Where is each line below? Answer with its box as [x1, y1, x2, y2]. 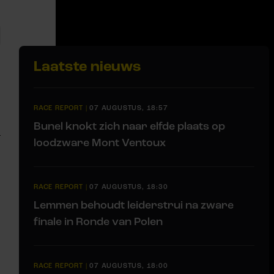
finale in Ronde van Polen [34, 214, 163, 228]
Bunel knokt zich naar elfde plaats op [34, 119, 225, 133]
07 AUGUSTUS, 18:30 [89, 182, 168, 191]
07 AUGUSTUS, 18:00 [89, 261, 168, 270]
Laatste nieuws [34, 56, 141, 76]
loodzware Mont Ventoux [34, 135, 166, 149]
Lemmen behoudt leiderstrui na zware [34, 198, 234, 212]
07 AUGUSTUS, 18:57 [89, 103, 168, 112]
